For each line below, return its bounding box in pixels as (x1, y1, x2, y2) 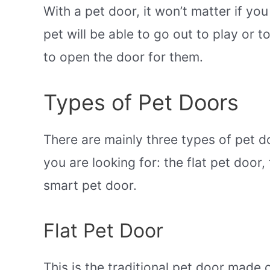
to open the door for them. (43, 49, 203, 64)
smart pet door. (43, 178, 137, 193)
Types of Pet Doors (43, 89, 239, 116)
